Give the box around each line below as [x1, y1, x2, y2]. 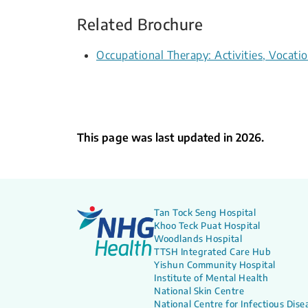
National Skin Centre [154, 285, 244, 297]
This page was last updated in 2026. [77, 131, 264, 145]
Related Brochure [77, 14, 203, 34]
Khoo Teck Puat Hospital [154, 220, 261, 232]
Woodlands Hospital [154, 233, 242, 245]
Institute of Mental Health [154, 272, 268, 284]
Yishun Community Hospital [154, 259, 276, 271]
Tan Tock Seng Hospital [154, 207, 256, 219]
